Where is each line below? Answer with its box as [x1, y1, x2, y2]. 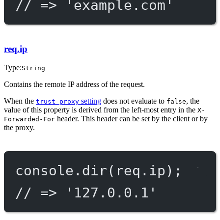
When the [4, 97, 36, 106]
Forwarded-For [4, 115, 55, 123]
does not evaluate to [101, 97, 166, 106]
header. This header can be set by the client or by [55, 114, 208, 123]
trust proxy [36, 98, 79, 106]
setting [79, 97, 101, 106]
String [22, 64, 45, 72]
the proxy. [4, 123, 35, 132]
